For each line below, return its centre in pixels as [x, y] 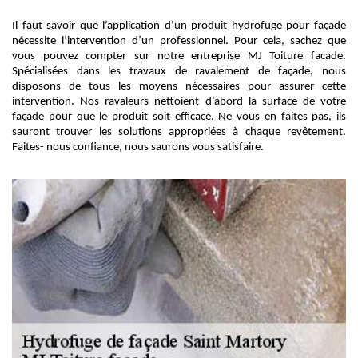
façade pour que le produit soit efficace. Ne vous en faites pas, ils [179, 117]
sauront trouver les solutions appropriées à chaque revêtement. [179, 132]
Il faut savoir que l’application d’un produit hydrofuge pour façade [179, 26]
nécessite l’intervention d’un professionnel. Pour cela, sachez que [179, 41]
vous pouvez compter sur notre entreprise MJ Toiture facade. [179, 56]
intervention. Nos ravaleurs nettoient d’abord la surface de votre [179, 102]
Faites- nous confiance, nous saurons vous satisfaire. [138, 147]
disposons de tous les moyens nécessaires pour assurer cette [179, 87]
